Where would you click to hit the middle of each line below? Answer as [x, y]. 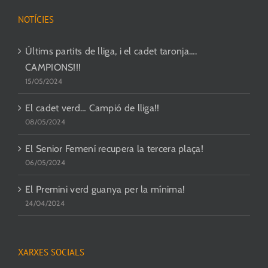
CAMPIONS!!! [53, 67]
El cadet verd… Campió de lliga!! [92, 108]
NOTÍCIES [36, 19]
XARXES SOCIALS [51, 252]
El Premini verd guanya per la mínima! [105, 189]
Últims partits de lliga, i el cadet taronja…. [111, 51]
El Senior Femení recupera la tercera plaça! [114, 148]
